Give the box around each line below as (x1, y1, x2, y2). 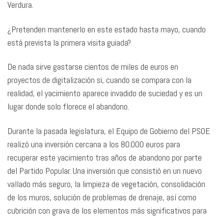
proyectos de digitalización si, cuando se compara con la (7, 74, 192, 86)
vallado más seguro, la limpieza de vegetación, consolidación (7, 178, 205, 190)
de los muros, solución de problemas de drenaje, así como (7, 191, 196, 203)
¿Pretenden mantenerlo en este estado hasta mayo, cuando (7, 23, 206, 35)
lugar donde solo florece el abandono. (7, 101, 131, 112)
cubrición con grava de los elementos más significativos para (7, 204, 207, 216)
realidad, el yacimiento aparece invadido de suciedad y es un (7, 87, 202, 99)
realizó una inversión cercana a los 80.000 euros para (7, 138, 180, 150)
